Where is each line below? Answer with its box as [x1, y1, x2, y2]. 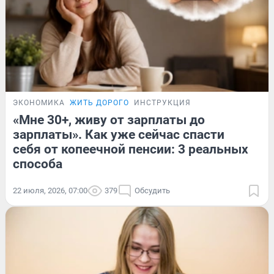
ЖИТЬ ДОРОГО [70, 98, 129, 107]
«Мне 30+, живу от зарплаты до [13, 112, 205, 127]
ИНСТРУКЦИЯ [134, 98, 191, 107]
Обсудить [135, 185, 170, 195]
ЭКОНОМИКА [13, 98, 65, 107]
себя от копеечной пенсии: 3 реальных [13, 141, 248, 157]
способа [13, 156, 62, 171]
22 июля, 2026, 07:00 [13, 185, 87, 195]
